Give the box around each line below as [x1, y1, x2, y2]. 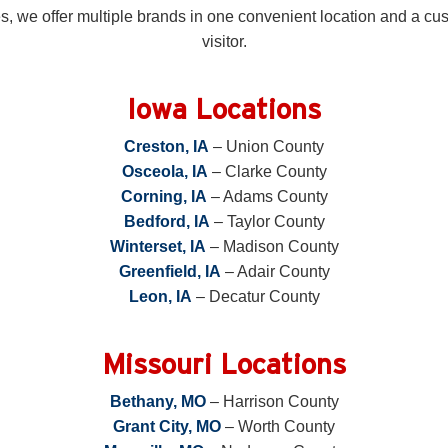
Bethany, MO [109, 393, 206, 410]
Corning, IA [120, 188, 207, 205]
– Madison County [205, 238, 339, 255]
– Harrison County [205, 393, 339, 410]
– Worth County [221, 418, 335, 435]
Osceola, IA [121, 163, 208, 180]
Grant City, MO [113, 418, 221, 435]
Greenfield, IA [118, 263, 221, 280]
